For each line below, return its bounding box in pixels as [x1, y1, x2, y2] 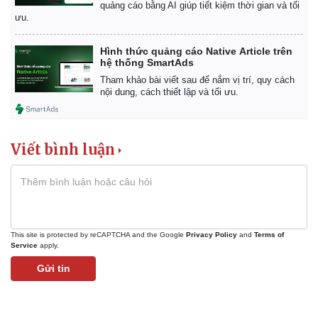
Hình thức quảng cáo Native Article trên [100, 45, 292, 57]
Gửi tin [36, 262, 70, 274]
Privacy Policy [186, 230, 237, 238]
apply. [38, 241, 59, 249]
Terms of [254, 230, 284, 238]
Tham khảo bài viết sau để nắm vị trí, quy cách [100, 74, 295, 85]
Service [11, 241, 38, 249]
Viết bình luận [11, 140, 115, 158]
